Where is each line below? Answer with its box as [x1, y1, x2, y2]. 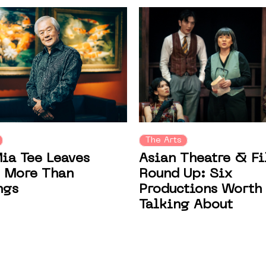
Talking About [139, 199, 233, 212]
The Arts [145, 137, 181, 145]
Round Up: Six [139, 168, 232, 181]
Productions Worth [139, 183, 262, 197]
